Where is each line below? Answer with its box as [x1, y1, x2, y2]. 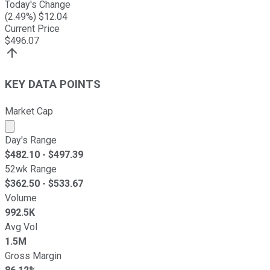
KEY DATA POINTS [5, 77, 101, 91]
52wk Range [5, 163, 57, 175]
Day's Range [5, 134, 57, 146]
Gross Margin [5, 250, 61, 262]
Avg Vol [5, 221, 37, 233]
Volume [5, 192, 37, 204]
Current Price [5, 23, 60, 35]
